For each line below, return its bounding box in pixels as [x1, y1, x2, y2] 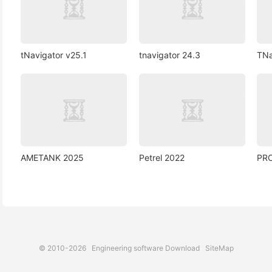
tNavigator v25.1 [21, 50, 87, 61]
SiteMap [205, 243, 234, 253]
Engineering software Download [91, 243, 200, 253]
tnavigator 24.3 [138, 50, 200, 61]
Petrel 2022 [138, 152, 185, 163]
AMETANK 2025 [21, 152, 84, 163]
